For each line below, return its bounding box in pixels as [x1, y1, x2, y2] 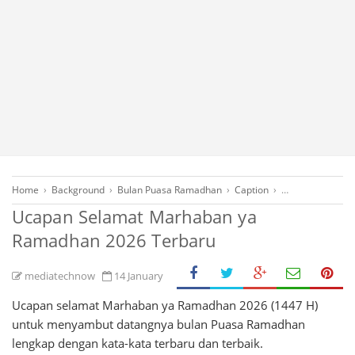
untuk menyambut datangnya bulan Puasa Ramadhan [12, 316, 305, 332]
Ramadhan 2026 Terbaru [12, 228, 217, 252]
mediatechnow [25, 269, 95, 283]
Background [52, 183, 105, 197]
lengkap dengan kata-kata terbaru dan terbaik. [12, 335, 263, 351]
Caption [235, 183, 269, 197]
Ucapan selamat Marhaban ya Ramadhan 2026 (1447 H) [12, 297, 318, 313]
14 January [114, 269, 163, 283]
